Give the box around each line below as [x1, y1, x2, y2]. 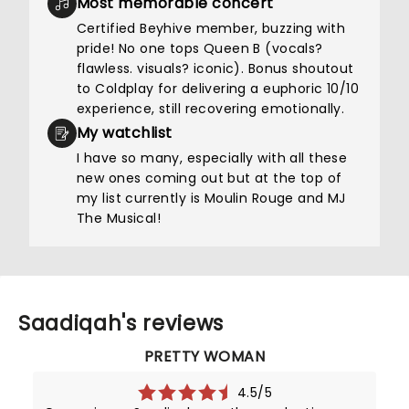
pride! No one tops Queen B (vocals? [77, 39, 323, 58]
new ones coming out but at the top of [77, 169, 342, 187]
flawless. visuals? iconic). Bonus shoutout [77, 59, 354, 78]
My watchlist [77, 122, 173, 143]
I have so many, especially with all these [77, 149, 348, 167]
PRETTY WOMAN [143, 346, 266, 367]
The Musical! [77, 209, 162, 227]
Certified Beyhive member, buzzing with [77, 19, 345, 37]
